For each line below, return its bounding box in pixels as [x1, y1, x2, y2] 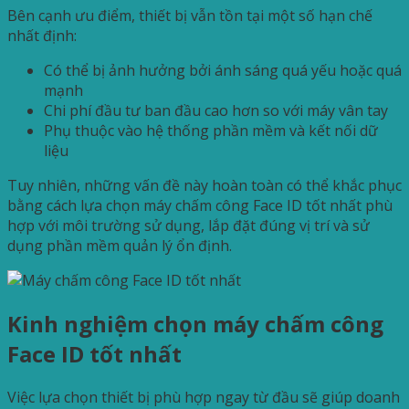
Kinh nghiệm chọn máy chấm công [7, 308, 383, 339]
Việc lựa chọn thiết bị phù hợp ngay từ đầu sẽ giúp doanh [7, 386, 400, 407]
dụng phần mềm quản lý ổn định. [7, 236, 232, 257]
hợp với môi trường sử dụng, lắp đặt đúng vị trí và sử [7, 215, 370, 236]
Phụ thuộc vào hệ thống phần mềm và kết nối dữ [44, 121, 378, 142]
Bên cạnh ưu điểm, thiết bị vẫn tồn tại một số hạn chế [7, 5, 372, 26]
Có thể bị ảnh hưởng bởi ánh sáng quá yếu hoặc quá [44, 60, 402, 81]
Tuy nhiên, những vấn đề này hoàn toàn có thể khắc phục [7, 175, 402, 196]
